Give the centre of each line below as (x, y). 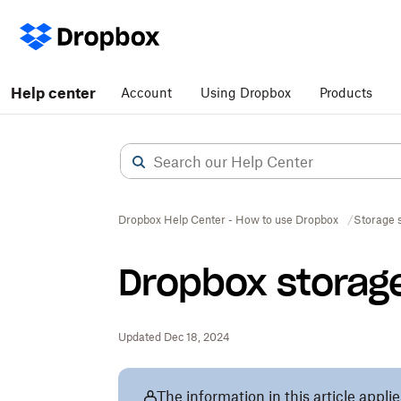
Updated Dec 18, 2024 (174, 337)
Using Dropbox (246, 93)
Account (146, 93)
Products (346, 93)
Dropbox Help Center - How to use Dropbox (228, 220)
